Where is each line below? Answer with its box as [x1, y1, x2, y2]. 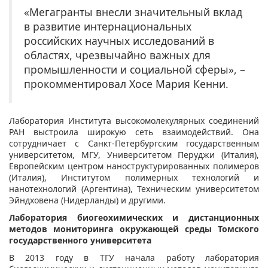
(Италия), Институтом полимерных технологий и [9, 171, 259, 183]
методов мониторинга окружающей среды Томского [9, 223, 259, 234]
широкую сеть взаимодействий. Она [87, 126, 259, 138]
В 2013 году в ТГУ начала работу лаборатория [9, 251, 259, 263]
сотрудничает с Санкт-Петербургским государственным [9, 137, 259, 149]
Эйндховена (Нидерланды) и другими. [9, 194, 166, 206]
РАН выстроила [9, 126, 78, 138]
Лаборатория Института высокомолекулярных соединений [9, 114, 259, 126]
